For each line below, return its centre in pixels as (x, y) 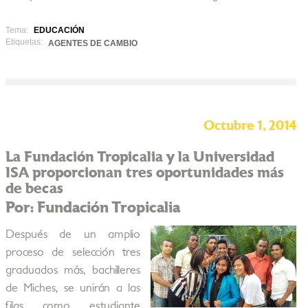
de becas (34, 189)
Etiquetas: (24, 42)
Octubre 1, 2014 (250, 126)
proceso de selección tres (73, 252)
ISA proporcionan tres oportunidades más (144, 173)
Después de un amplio (73, 234)
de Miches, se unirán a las (73, 288)
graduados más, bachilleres (73, 270)
